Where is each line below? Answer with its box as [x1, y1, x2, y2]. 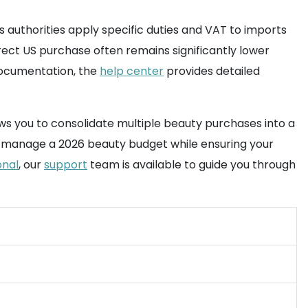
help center [100, 63, 164, 79]
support [44, 157, 87, 173]
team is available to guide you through [87, 157, 296, 173]
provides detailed [164, 63, 260, 79]
